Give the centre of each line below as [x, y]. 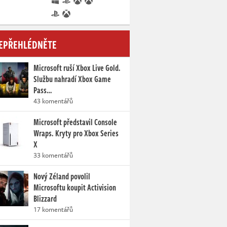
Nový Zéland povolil [62, 176]
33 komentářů [53, 155]
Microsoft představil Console [75, 122]
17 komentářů [53, 209]
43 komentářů [53, 101]
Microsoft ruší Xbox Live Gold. [77, 68]
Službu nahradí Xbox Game [72, 79]
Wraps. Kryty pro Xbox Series [76, 133]
